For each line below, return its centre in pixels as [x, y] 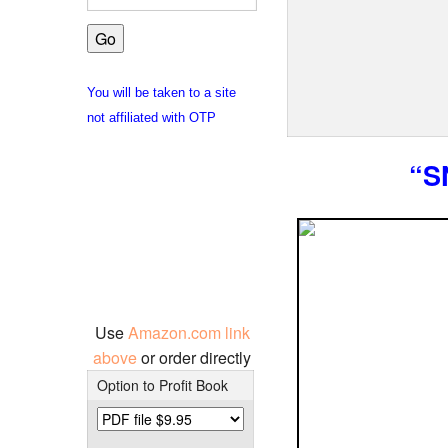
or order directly [196, 357]
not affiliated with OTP [151, 117]
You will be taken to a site [161, 92]
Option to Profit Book [162, 384]
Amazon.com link [188, 332]
